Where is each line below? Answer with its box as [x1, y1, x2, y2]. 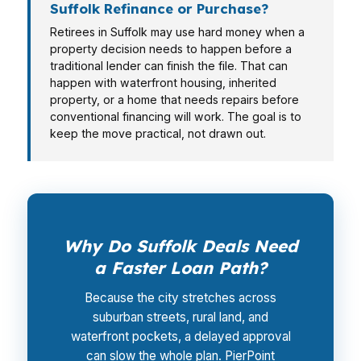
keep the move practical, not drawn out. [50, 127, 266, 140]
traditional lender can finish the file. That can [50, 59, 288, 73]
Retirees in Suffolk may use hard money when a [50, 25, 305, 39]
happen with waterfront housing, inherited [50, 76, 276, 89]
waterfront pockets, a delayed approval [70, 329, 291, 344]
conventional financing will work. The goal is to [50, 110, 301, 123]
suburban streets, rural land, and [93, 309, 268, 325]
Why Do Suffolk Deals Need [63, 235, 298, 256]
